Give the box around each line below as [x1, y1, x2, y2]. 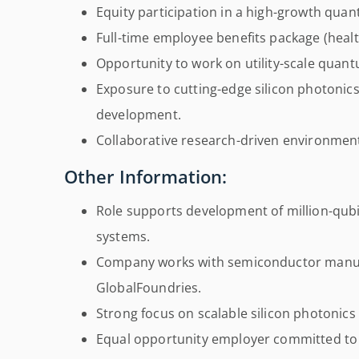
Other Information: [64, 164, 227, 190]
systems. [96, 227, 151, 245]
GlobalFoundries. [96, 278, 202, 296]
